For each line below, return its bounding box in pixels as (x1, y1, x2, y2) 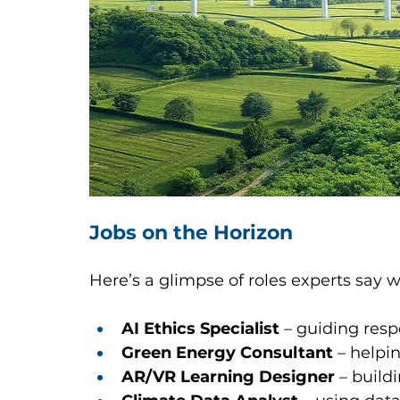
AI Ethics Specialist (121, 319, 279, 339)
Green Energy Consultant (121, 343, 333, 363)
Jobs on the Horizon (89, 221, 293, 246)
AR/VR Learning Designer (121, 367, 335, 387)
